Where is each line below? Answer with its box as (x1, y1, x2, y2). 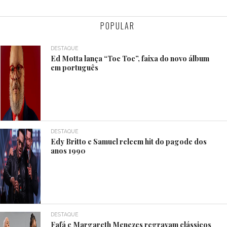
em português (51, 62, 99, 72)
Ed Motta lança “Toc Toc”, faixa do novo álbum (51, 53, 210, 63)
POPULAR (100, 19, 135, 32)
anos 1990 (51, 145, 86, 156)
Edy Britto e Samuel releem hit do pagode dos (51, 136, 207, 146)
